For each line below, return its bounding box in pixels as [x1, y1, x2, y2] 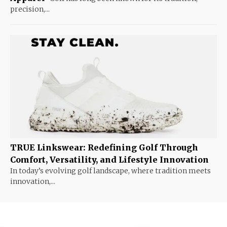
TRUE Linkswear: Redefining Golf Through [10, 142, 198, 153]
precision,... [10, 4, 50, 14]
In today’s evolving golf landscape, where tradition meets [10, 166, 211, 175]
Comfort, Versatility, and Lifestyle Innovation [10, 154, 209, 165]
